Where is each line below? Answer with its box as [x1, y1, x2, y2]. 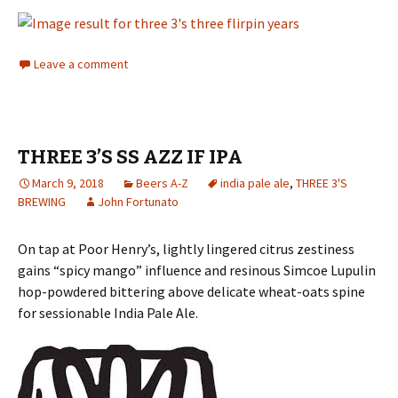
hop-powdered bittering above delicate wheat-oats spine [18, 283, 365, 301]
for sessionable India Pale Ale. [18, 304, 198, 322]
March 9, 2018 [32, 175, 104, 192]
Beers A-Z [136, 175, 188, 192]
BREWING [18, 194, 66, 211]
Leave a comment [34, 56, 128, 73]
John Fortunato [98, 194, 179, 211]
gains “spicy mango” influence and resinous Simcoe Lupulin [18, 261, 376, 280]
